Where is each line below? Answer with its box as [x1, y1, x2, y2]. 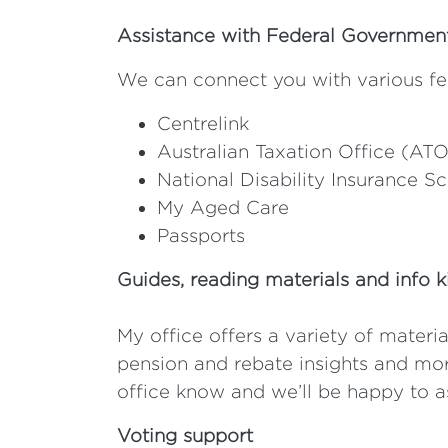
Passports [157, 225, 251, 246]
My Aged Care [157, 197, 295, 218]
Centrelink [157, 113, 249, 134]
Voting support [117, 425, 253, 446]
